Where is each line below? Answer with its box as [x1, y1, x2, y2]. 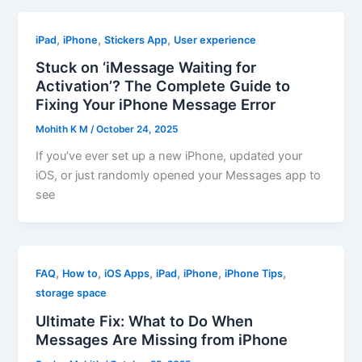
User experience [174, 33, 257, 46]
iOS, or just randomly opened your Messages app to [36, 168, 322, 183]
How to [62, 267, 99, 280]
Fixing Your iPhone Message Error [36, 95, 276, 114]
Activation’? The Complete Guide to [36, 77, 291, 95]
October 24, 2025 [96, 124, 179, 136]
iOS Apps [104, 267, 150, 280]
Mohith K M [36, 124, 91, 136]
